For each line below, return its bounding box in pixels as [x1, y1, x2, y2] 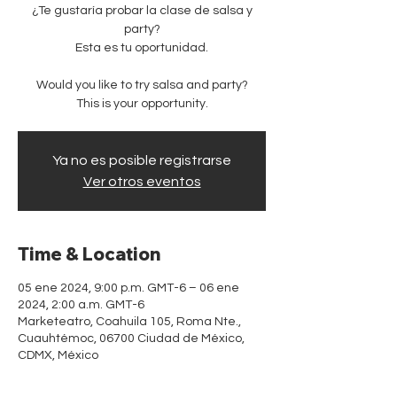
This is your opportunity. [75, 97, 208, 110]
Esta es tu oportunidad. [75, 41, 208, 54]
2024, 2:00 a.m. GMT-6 [18, 298, 144, 311]
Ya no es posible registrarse [52, 152, 231, 167]
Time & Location [18, 242, 160, 265]
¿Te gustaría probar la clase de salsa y [31, 4, 253, 17]
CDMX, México [18, 348, 98, 362]
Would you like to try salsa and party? [35, 78, 248, 91]
